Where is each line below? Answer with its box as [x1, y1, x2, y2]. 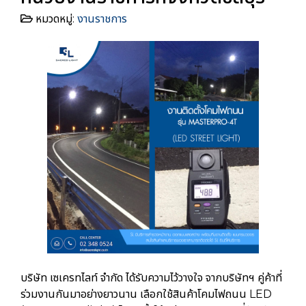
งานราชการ [77, 12, 127, 26]
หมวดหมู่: [33, 12, 77, 26]
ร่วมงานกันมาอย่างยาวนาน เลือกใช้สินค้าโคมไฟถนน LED [20, 287, 272, 301]
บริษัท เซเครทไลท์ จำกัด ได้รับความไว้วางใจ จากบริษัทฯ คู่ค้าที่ [20, 270, 282, 284]
